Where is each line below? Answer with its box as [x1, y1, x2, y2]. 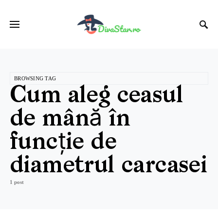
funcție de [10, 131, 116, 155]
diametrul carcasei [10, 155, 207, 178]
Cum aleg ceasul [10, 85, 183, 108]
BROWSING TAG [14, 75, 56, 81]
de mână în [10, 108, 130, 131]
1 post [10, 179, 24, 185]
